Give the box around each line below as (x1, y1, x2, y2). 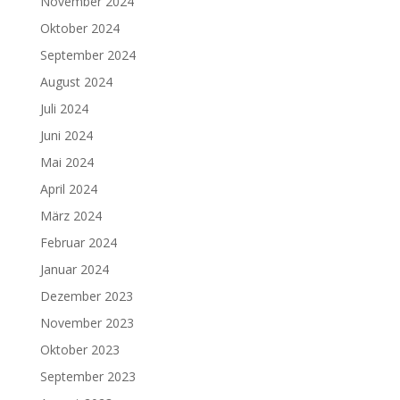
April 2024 (39, 180, 97, 197)
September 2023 (39, 368, 136, 385)
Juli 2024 (39, 100, 88, 117)
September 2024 (39, 46, 136, 63)
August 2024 (39, 73, 112, 90)
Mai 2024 (39, 154, 94, 171)
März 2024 (39, 207, 102, 224)
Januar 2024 (39, 261, 109, 278)
